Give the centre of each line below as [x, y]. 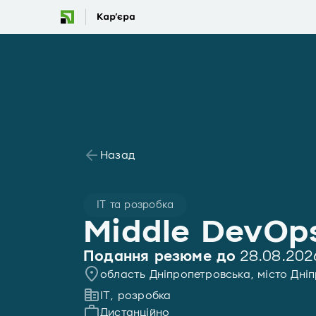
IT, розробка [136, 296]
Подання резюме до [162, 257]
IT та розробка [135, 205]
